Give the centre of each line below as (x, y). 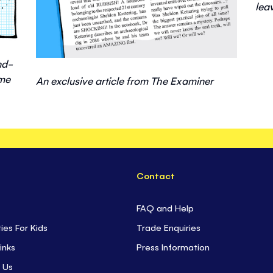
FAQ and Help (165, 208)
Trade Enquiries (169, 227)
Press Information (173, 247)
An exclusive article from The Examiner (125, 81)
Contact (156, 175)
